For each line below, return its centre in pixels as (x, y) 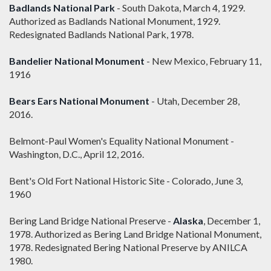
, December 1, (232, 221)
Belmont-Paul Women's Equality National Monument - (122, 141)
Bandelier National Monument (77, 61)
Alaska (188, 221)
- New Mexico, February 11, (203, 61)
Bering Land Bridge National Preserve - (91, 221)
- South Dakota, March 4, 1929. (180, 8)
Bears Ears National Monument (79, 101)
